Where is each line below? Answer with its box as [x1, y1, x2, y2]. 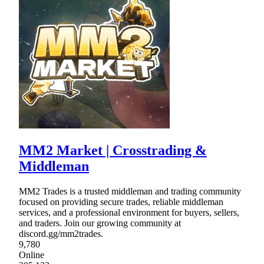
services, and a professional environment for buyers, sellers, [19, 207, 239, 218]
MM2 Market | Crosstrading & [19, 143, 207, 159]
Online [19, 250, 44, 260]
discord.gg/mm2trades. [19, 229, 103, 239]
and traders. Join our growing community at [19, 218, 181, 229]
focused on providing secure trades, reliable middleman [19, 197, 223, 207]
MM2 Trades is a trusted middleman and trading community [19, 186, 241, 197]
